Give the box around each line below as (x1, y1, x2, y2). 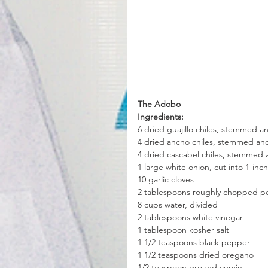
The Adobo (138, 99, 181, 110)
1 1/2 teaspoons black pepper (138, 237, 250, 248)
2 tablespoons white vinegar (138, 212, 243, 223)
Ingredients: (138, 111, 184, 123)
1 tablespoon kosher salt (138, 224, 229, 236)
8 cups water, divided (138, 199, 218, 211)
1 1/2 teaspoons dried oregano (138, 249, 254, 261)
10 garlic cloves (138, 174, 194, 185)
